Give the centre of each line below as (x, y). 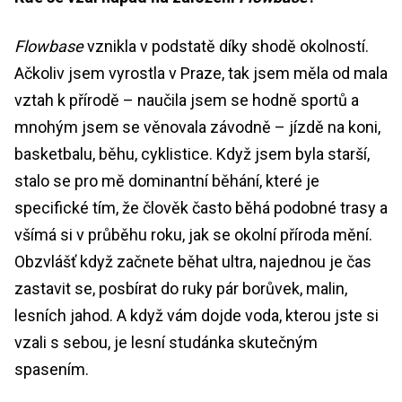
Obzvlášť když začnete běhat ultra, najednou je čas (193, 261)
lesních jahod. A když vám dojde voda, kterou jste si (197, 315)
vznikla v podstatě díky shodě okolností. (226, 46)
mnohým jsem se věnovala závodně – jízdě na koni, (197, 127)
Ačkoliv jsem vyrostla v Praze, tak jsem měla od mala (201, 73)
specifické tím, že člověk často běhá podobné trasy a (201, 207)
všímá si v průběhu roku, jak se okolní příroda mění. (193, 234)
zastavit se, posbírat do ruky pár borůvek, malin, (181, 288)
